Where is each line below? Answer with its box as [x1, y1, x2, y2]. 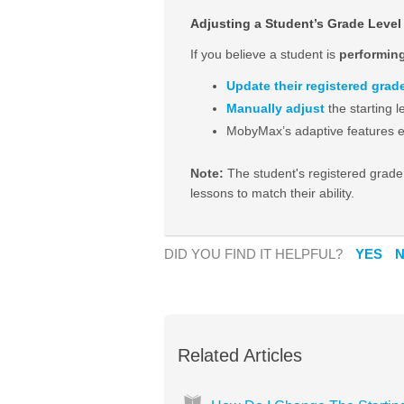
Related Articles [178, 345, 302, 366]
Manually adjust [225, 100, 325, 115]
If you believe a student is [189, 46, 339, 61]
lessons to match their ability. [189, 185, 354, 200]
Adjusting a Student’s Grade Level [189, 15, 401, 31]
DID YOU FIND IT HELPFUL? [164, 245, 346, 262]
